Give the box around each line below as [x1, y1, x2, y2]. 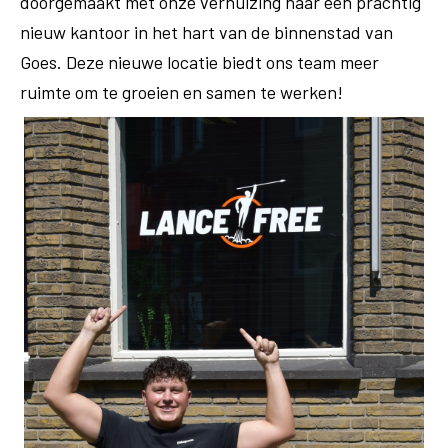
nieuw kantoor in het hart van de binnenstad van [20, 21, 393, 43]
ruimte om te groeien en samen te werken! [20, 81, 343, 103]
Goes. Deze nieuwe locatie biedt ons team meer [20, 51, 379, 73]
